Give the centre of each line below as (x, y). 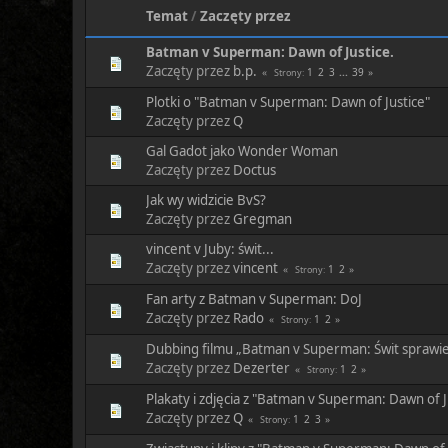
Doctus (254, 169)
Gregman (262, 218)
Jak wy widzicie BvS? (206, 199)
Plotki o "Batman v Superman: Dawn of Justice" (288, 101)
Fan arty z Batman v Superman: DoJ (254, 298)
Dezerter (261, 367)
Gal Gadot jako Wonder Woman (242, 150)
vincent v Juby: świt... (210, 248)
